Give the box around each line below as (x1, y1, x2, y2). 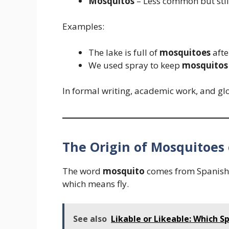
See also (73, 213, 107, 224)
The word (62, 165, 103, 177)
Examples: (62, 20, 104, 33)
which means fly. (62, 178, 129, 190)
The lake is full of (88, 46, 159, 58)
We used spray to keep (88, 59, 182, 71)
